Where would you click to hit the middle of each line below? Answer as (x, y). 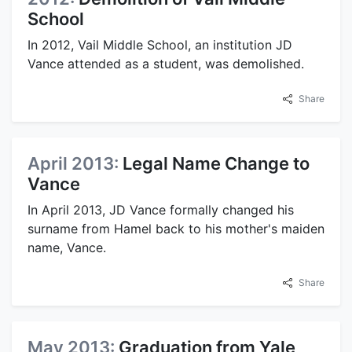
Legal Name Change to (216, 163)
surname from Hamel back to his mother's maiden (176, 228)
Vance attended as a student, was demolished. (166, 63)
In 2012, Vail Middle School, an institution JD (160, 44)
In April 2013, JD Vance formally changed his (161, 209)
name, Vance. (67, 247)
